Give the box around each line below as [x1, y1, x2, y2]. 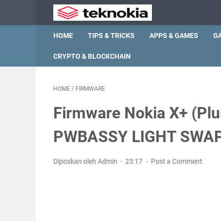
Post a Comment [150, 157, 202, 165]
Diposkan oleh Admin [53, 157, 119, 165]
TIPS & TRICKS [88, 32, 135, 39]
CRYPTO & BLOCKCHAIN [53, 52, 131, 60]
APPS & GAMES [149, 32, 198, 39]
